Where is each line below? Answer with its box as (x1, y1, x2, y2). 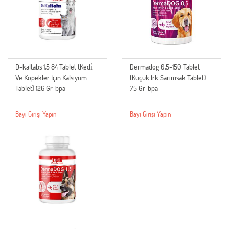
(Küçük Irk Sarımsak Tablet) (130, 73, 206, 83)
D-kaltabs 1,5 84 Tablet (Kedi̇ (15, 62, 93, 72)
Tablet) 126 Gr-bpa (15, 83, 65, 94)
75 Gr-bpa (130, 83, 158, 94)
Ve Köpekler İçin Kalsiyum (15, 73, 87, 83)
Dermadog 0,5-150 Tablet (130, 62, 200, 72)
